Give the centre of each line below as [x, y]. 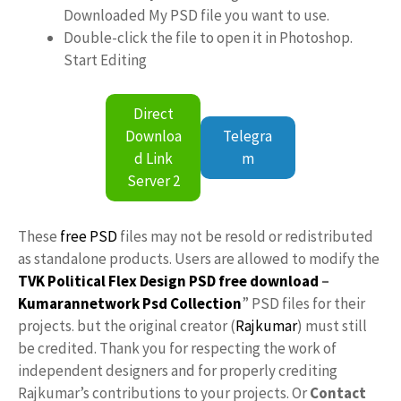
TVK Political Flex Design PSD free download [168, 281]
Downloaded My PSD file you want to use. [196, 15]
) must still [332, 326]
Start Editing [105, 60]
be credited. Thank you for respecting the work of [177, 348]
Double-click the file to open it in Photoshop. [208, 37]
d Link [153, 158]
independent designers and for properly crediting [178, 371]
